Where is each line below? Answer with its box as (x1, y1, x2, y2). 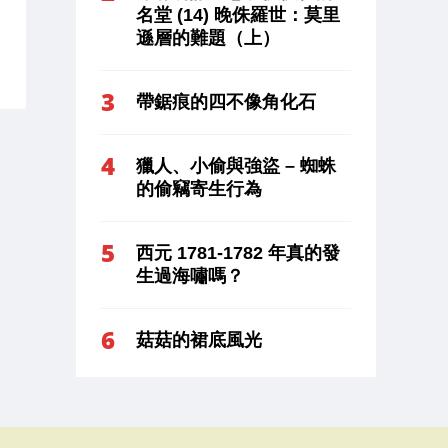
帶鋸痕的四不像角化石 (136, 91, 316, 112)
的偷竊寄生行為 (136, 178, 262, 199)
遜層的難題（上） (136, 27, 280, 48)
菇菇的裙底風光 (136, 329, 262, 350)
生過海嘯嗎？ (136, 265, 244, 286)
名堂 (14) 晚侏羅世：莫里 (136, 4, 340, 25)
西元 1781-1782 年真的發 (136, 242, 340, 263)
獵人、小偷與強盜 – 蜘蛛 (136, 155, 336, 176)
